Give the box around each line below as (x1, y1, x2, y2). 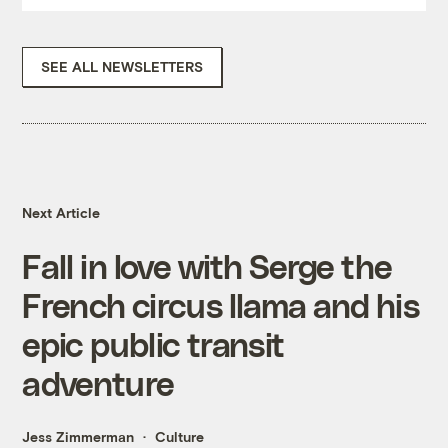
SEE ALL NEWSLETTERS (41, 58, 204, 76)
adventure (22, 363, 175, 403)
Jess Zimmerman (22, 428, 135, 446)
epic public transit (22, 324, 285, 364)
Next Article (22, 204, 101, 222)
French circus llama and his (22, 285, 419, 325)
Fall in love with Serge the (22, 246, 393, 286)
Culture (155, 428, 205, 446)
